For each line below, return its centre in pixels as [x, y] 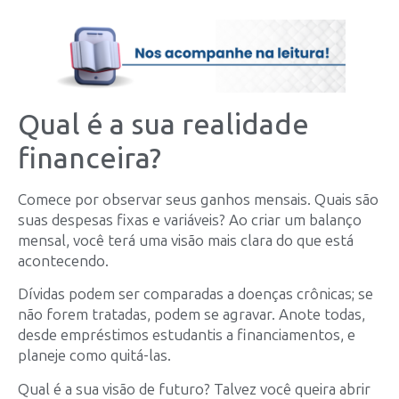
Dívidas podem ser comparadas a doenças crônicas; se [195, 294]
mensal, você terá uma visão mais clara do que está [186, 241]
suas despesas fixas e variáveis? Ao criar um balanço [190, 220]
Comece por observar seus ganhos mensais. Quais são [198, 200]
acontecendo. [63, 261]
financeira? [90, 159]
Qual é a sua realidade [163, 125]
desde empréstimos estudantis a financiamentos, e [187, 335]
